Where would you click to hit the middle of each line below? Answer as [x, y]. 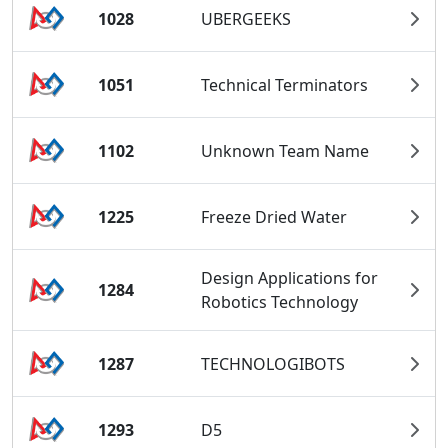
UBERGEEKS [246, 18]
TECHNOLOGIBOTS [273, 363]
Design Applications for [290, 278]
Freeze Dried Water [274, 216]
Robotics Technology [280, 302]
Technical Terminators [285, 84]
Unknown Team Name [285, 150]
